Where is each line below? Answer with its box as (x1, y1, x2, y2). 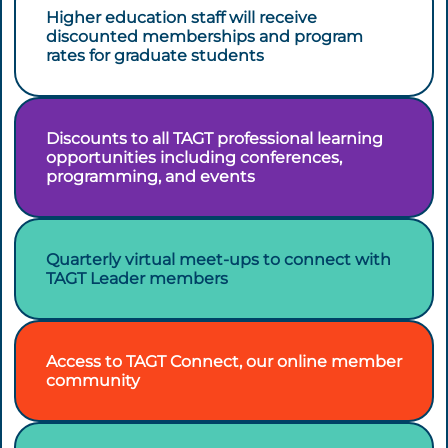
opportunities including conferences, (46, 148, 342, 167)
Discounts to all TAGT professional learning (46, 129, 383, 148)
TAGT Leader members (46, 269, 228, 288)
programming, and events (46, 167, 255, 186)
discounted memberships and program (46, 27, 363, 46)
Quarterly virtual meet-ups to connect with (46, 250, 391, 269)
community (46, 371, 140, 390)
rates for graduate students (46, 46, 264, 65)
